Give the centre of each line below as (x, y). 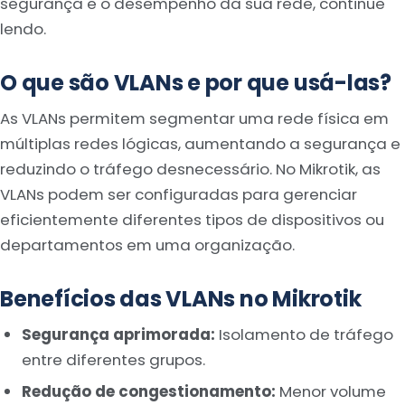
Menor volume (330, 391)
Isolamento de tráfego (304, 335)
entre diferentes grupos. (113, 360)
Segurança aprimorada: (118, 335)
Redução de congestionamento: (148, 391)
